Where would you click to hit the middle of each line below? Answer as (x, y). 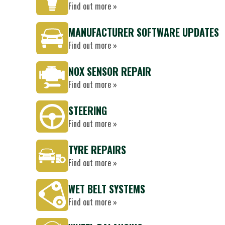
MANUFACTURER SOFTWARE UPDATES (144, 32)
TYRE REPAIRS (97, 150)
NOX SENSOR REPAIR (110, 71)
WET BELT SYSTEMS (107, 189)
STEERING (88, 110)
